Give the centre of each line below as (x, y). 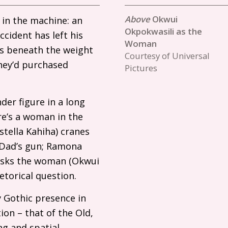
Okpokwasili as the (163, 31)
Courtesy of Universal (167, 55)
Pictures (141, 68)
